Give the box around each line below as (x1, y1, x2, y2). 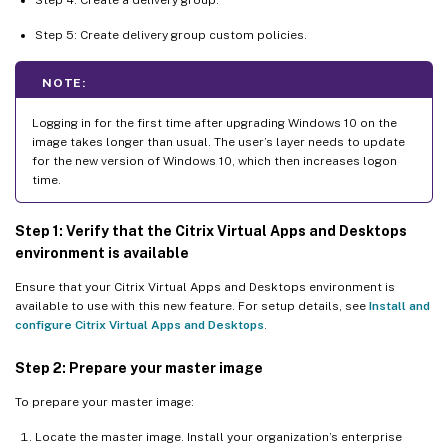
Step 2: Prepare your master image (15, 359, 263, 376)
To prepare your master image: (15, 394, 194, 409)
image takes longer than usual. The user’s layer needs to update (32, 134, 405, 149)
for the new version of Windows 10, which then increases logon (32, 153, 397, 168)
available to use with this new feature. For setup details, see (15, 298, 369, 313)
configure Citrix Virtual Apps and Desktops (15, 317, 264, 332)
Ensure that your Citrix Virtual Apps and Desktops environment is (15, 279, 395, 294)
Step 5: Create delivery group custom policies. (35, 27, 307, 42)
